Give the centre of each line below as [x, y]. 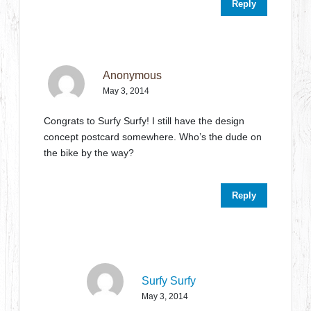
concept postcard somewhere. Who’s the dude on [153, 136]
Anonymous [133, 75]
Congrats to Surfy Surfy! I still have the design [144, 120]
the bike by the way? [89, 152]
